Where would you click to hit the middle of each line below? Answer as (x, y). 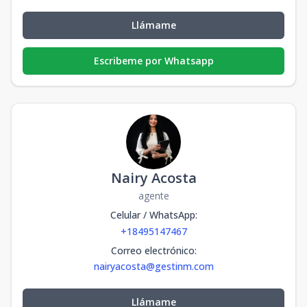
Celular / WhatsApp (152, 215)
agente (153, 196)
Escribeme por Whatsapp (153, 61)
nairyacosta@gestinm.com (153, 267)
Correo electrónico (152, 251)
